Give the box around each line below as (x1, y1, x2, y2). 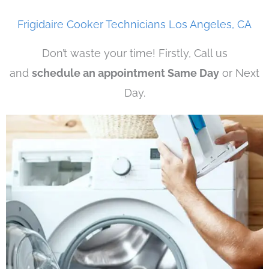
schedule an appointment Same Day (32, 67, 219, 80)
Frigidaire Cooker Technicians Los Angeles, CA (17, 18, 252, 31)
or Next (219, 67, 259, 80)
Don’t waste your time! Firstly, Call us (41, 47, 228, 60)
